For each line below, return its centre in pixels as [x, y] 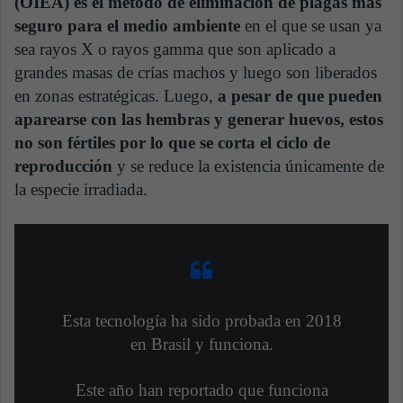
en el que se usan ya [311, 26]
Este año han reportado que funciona [201, 390]
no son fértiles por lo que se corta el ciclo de [172, 143]
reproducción [63, 166]
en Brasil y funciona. [201, 345]
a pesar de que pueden [300, 96]
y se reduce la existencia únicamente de [248, 166]
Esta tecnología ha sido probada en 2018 [201, 321]
